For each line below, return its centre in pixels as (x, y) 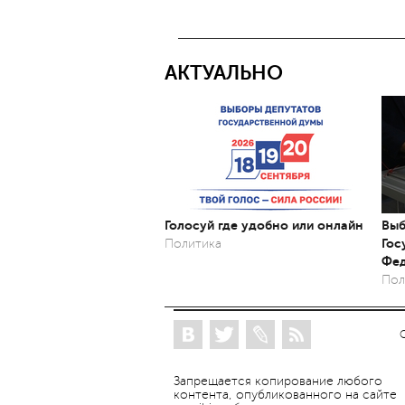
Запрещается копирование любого (278, 381)
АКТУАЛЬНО (224, 73)
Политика (193, 244)
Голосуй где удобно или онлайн (264, 225)
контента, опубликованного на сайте (285, 395)
